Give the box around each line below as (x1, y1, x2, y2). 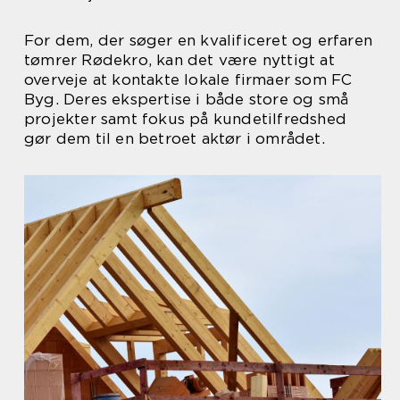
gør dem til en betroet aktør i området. (24, 129, 325, 147)
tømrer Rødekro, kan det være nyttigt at (24, 51, 335, 69)
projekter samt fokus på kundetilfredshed (24, 110, 347, 128)
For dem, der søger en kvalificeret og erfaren (24, 31, 373, 49)
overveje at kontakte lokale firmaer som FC (24, 71, 353, 88)
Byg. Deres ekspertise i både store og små (24, 90, 349, 108)
